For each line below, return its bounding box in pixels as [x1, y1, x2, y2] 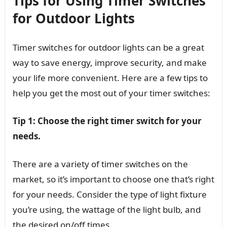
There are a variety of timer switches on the [12, 158, 188, 170]
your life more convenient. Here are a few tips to [12, 72, 208, 84]
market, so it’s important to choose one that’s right [12, 173, 214, 185]
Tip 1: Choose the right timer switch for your [12, 115, 202, 127]
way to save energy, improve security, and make [12, 57, 207, 69]
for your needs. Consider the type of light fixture [12, 188, 207, 201]
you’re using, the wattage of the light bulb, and [12, 204, 201, 216]
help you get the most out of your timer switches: [12, 87, 210, 99]
